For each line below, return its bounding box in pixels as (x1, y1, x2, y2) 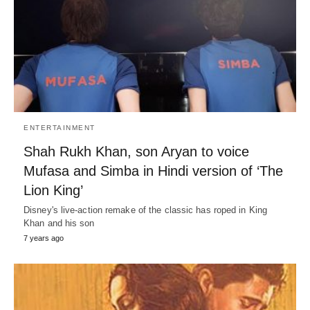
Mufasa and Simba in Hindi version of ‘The (24, 163, 283, 179)
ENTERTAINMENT (24, 124, 95, 132)
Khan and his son (24, 218, 95, 229)
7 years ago (24, 234, 64, 243)
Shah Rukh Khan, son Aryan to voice (24, 144, 249, 160)
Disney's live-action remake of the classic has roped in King (24, 205, 268, 216)
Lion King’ (24, 183, 83, 199)
